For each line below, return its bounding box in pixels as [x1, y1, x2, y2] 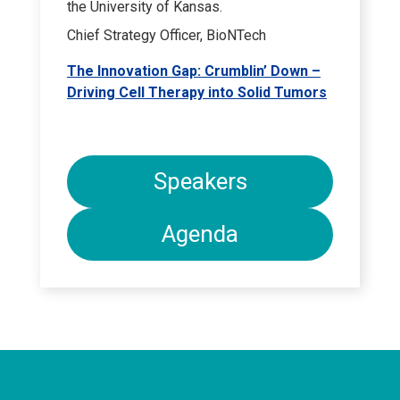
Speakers [153, 168, 247, 196]
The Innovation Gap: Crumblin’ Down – [67, 62, 321, 80]
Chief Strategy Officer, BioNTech [67, 27, 266, 45]
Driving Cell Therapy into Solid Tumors [67, 84, 327, 102]
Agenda [162, 221, 238, 248]
